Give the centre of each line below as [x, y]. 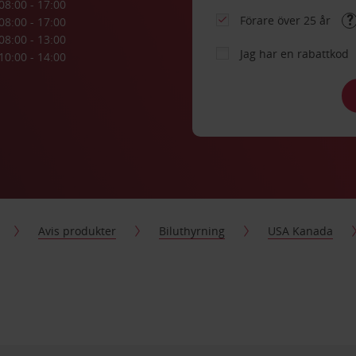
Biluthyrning [192, 231]
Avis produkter [77, 231]
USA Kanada [301, 231]
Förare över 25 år [287, 20]
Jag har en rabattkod [295, 54]
